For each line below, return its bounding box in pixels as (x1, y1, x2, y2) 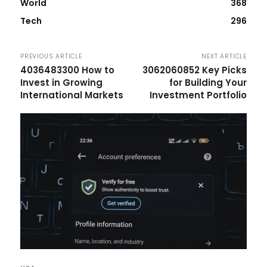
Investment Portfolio (149, 88, 247, 101)
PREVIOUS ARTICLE (20, 51, 82, 61)
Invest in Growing (20, 76, 103, 89)
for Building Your (169, 76, 247, 89)
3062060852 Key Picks (142, 63, 247, 76)
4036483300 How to (20, 63, 114, 76)
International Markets (20, 88, 123, 101)
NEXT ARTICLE (201, 51, 247, 61)
